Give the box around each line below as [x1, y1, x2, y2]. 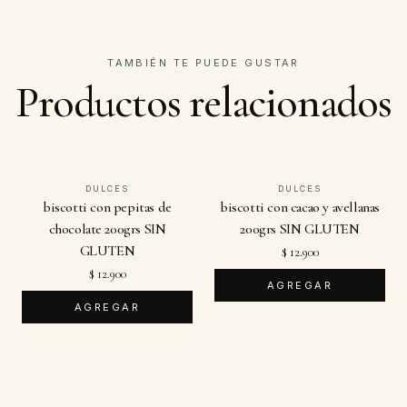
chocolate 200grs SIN [48, 220, 166, 238]
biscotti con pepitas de [43, 198, 172, 216]
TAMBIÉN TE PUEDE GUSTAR [107, 56, 300, 69]
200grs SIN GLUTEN [240, 220, 360, 238]
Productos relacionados [15, 76, 392, 129]
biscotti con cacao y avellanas [219, 198, 380, 216]
